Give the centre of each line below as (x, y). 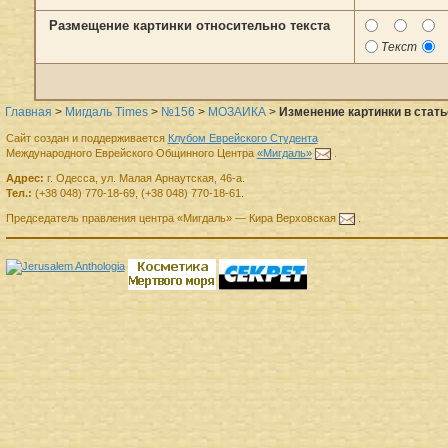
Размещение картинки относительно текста (189, 26)
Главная (28, 112)
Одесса (75, 177)
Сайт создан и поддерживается (86, 137)
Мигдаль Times (106, 112)
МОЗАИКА (237, 112)
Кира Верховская (292, 217)
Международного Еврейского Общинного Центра (131, 152)
